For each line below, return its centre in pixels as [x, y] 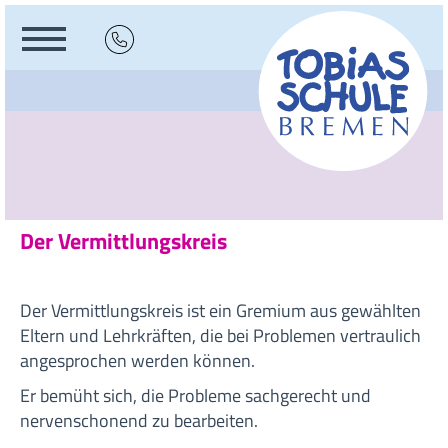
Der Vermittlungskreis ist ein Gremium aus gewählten [220, 310]
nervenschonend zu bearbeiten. [139, 420]
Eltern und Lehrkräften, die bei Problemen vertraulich [220, 335]
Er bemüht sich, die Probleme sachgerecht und [195, 395]
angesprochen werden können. [137, 360]
